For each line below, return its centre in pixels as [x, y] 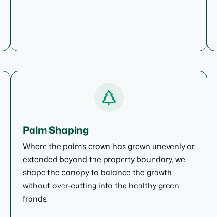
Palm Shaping [56, 130]
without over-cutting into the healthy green [101, 186]
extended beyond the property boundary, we [104, 159]
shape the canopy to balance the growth [97, 172]
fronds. [35, 199]
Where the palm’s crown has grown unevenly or [109, 146]
